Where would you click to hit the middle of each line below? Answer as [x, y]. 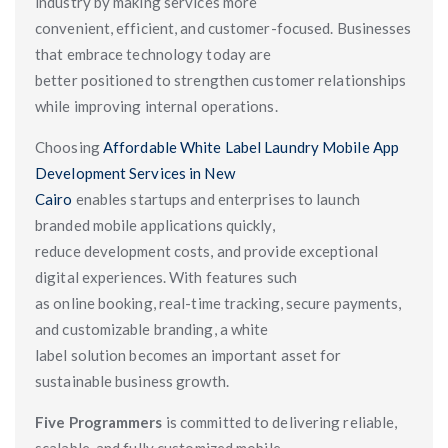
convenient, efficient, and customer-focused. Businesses [223, 28]
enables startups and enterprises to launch [217, 199]
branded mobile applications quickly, [155, 225]
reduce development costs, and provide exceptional [206, 251]
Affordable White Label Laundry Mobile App [251, 147]
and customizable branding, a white [152, 329]
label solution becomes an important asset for [188, 355]
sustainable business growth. [132, 381]
